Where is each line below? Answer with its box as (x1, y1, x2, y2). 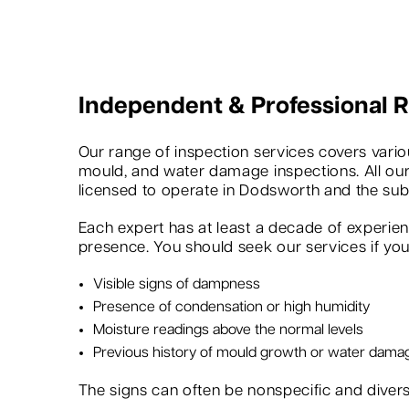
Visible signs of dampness (92, 277, 260, 293)
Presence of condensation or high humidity (92, 299, 370, 316)
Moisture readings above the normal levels (92, 322, 363, 339)
